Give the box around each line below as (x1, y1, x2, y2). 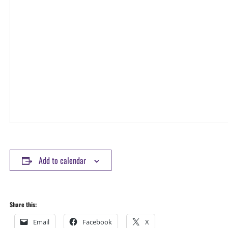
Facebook (82, 217, 112, 226)
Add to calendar (38, 154, 86, 166)
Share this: (9, 200, 37, 209)
